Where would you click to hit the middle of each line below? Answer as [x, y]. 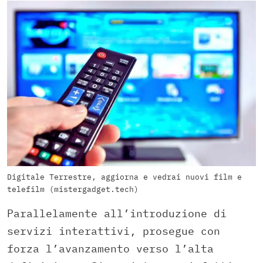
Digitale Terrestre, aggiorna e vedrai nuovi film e [124, 177]
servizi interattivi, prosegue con [114, 231]
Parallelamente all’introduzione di [117, 214]
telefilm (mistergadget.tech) [73, 190]
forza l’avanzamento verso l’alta [110, 249]
